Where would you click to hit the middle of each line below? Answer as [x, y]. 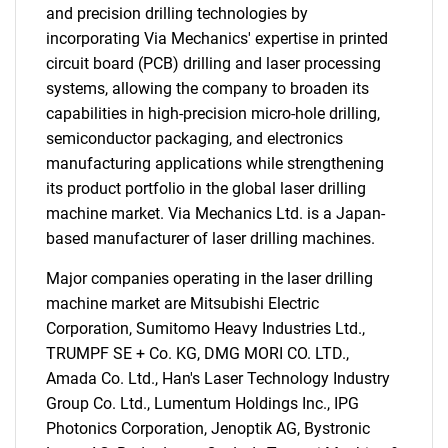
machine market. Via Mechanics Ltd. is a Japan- [215, 213]
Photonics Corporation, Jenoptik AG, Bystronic [208, 428]
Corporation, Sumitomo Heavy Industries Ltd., [205, 328]
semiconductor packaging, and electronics [194, 138]
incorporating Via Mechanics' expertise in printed [217, 38]
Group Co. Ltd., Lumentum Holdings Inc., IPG [202, 403]
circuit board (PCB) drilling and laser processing [213, 63]
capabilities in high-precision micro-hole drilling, [213, 113]
